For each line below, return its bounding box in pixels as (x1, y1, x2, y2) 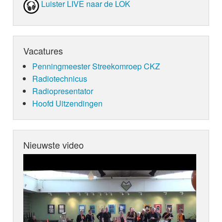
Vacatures (23, 44, 63, 57)
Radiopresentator (32, 85, 93, 97)
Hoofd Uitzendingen (32, 98, 103, 110)
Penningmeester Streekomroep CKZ (32, 60, 160, 72)
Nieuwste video (23, 138, 84, 152)
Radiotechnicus (32, 73, 87, 85)
